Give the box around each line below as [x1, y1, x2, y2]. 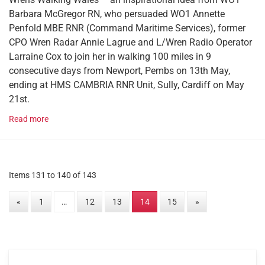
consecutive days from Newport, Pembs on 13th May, [9, 64, 230, 76]
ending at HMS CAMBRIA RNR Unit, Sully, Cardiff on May [9, 79, 244, 91]
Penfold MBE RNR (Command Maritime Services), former [9, 22, 245, 34]
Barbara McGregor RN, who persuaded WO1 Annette [9, 8, 225, 20]
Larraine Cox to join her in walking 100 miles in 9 [9, 50, 211, 62]
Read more [9, 114, 49, 124]
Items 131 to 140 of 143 [9, 170, 96, 180]
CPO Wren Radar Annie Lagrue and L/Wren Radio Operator [9, 36, 252, 48]
